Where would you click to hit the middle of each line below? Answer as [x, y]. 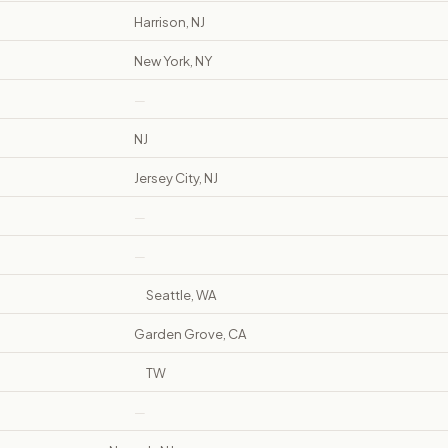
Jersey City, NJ [176, 178]
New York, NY [173, 61]
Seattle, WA [181, 295]
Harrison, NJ [169, 22]
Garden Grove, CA [190, 334]
